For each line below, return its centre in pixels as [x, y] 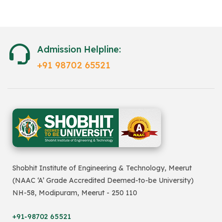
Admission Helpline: [79, 49]
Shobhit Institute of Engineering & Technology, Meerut [102, 168]
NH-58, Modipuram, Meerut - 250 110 [75, 193]
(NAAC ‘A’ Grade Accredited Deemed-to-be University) [103, 180]
